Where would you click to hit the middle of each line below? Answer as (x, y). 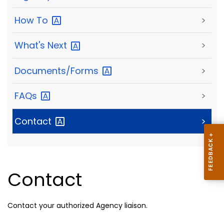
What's (31, 45)
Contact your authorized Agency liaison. (77, 206)
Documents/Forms (58, 70)
